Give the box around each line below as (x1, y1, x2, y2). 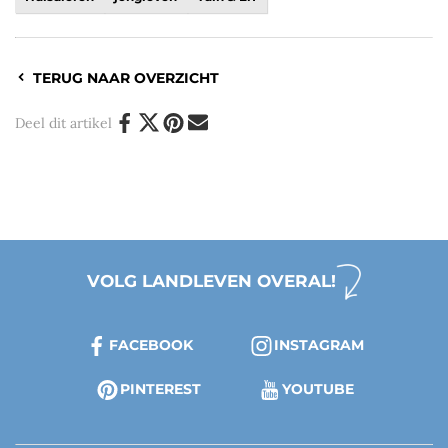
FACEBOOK (109, 335, 193, 354)
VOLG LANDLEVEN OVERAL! (87, 271, 336, 292)
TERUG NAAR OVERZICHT (33, 68, 219, 87)
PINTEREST (119, 379, 201, 398)
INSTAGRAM (274, 335, 364, 354)
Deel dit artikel (15, 113, 112, 132)
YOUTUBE (281, 379, 354, 398)
